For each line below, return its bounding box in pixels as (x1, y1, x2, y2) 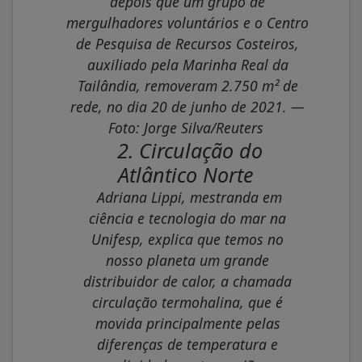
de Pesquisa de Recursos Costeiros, (76, 34, 299, 54)
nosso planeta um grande (106, 250, 269, 271)
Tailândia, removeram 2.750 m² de (77, 76, 298, 96)
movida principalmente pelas (95, 314, 280, 334)
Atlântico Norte (117, 161, 254, 189)
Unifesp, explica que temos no (91, 229, 284, 250)
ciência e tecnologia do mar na (89, 208, 286, 229)
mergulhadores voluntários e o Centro (66, 13, 309, 33)
